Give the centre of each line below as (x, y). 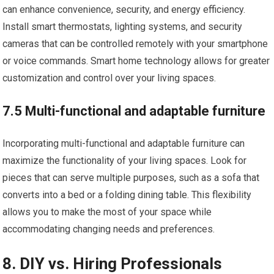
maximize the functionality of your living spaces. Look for (125, 161)
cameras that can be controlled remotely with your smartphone (135, 44)
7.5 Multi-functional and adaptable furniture (134, 111)
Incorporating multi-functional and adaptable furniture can (124, 143)
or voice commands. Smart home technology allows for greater (136, 61)
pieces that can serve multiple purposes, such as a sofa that (131, 178)
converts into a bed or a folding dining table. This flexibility (127, 195)
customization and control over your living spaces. (109, 78)
